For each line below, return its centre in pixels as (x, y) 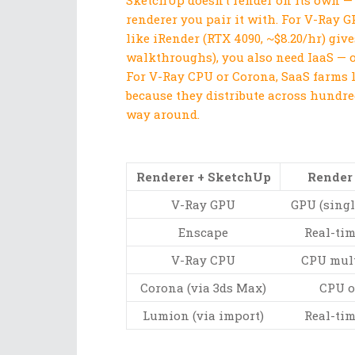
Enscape (203, 233)
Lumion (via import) (203, 316)
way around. (163, 115)
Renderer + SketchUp (203, 177)
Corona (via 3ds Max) (203, 288)
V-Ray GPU (203, 205)
